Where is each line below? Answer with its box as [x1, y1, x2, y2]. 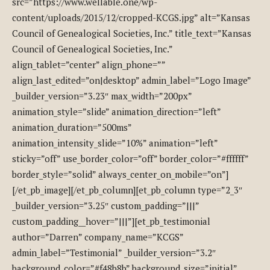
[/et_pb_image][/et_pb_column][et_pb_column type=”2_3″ [12, 184, 242, 196]
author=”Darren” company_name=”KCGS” [12, 231, 183, 243]
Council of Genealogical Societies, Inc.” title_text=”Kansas [12, 27, 251, 39]
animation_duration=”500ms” [12, 121, 131, 133]
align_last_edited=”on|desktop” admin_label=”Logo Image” [12, 74, 251, 86]
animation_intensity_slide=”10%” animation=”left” [12, 137, 218, 149]
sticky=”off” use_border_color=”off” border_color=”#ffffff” [12, 152, 248, 165]
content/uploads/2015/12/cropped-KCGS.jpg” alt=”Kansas [12, 11, 250, 24]
